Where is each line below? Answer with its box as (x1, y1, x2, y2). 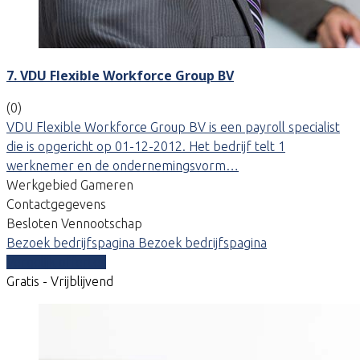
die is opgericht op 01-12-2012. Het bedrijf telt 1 (6, 138, 285, 153)
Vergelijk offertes (6, 254, 106, 269)
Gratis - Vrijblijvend (6, 273, 113, 288)
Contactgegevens (6, 196, 106, 211)
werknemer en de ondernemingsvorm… (6, 157, 239, 173)
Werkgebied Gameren (6, 177, 133, 192)
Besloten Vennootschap (6, 215, 142, 231)
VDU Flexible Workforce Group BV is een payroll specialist (6, 119, 340, 134)
